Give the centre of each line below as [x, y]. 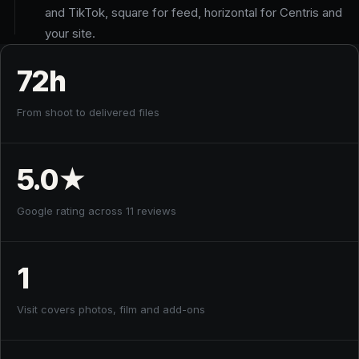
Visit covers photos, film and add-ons [111, 309]
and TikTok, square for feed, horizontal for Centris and [194, 12]
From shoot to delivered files [88, 112]
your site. [70, 33]
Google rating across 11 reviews [97, 210]
